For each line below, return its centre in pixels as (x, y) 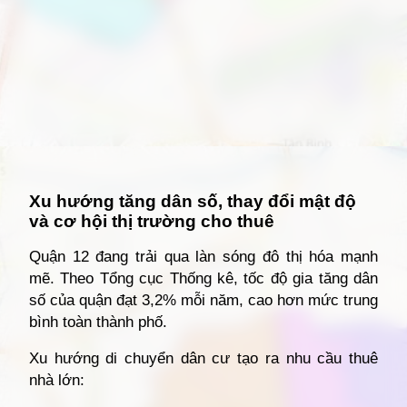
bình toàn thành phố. (98, 323)
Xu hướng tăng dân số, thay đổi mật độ (193, 202)
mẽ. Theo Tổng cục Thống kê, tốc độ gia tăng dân (203, 279)
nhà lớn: (57, 381)
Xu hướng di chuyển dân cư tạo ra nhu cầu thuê (203, 359)
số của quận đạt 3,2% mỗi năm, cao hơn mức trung (203, 301)
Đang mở (78, 172)
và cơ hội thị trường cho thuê (152, 222)
